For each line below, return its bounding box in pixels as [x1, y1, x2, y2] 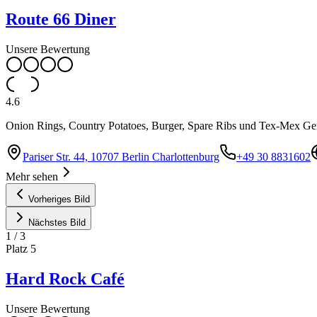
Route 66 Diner [6, 10, 116, 29]
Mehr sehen [6, 170, 58, 183]
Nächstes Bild [28, 217, 86, 228]
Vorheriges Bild [28, 193, 90, 204]
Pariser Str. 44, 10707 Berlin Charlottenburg [23, 150, 219, 163]
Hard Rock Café [6, 269, 125, 288]
